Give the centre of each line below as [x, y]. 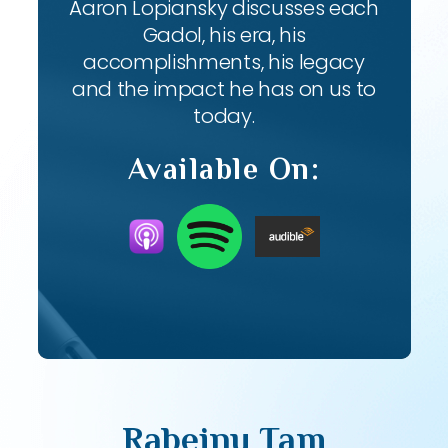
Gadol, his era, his [224, 35]
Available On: [224, 169]
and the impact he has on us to [224, 89]
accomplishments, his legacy [224, 62]
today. [224, 116]
